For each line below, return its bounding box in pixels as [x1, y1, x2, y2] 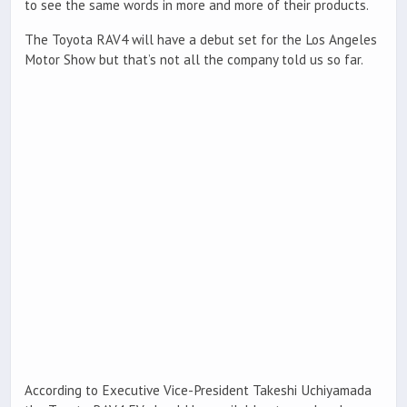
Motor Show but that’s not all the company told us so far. [25, 50, 363, 68]
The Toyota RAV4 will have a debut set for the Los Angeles [25, 30, 377, 48]
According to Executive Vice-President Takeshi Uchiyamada [25, 381, 372, 399]
